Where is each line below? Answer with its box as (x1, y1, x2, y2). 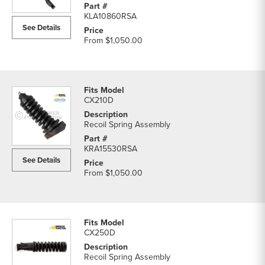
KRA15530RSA (84, 143, 137, 154)
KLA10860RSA (84, 10, 137, 22)
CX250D (84, 227, 115, 238)
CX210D (84, 94, 114, 106)
